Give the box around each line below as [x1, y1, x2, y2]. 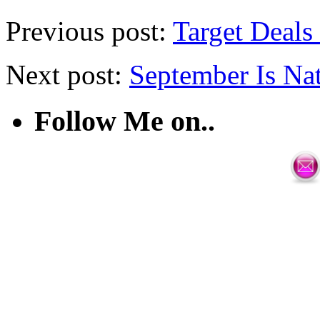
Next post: [6, 59, 129, 90]
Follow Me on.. [34, 104, 215, 137]
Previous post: [6, 15, 173, 46]
